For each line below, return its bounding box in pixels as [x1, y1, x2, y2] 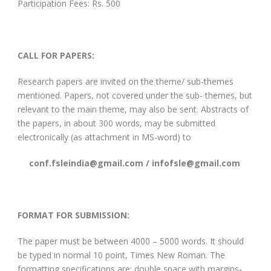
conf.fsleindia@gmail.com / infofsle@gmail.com [28, 157, 243, 169]
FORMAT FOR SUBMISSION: [18, 209, 129, 221]
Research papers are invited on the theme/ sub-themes [18, 75, 233, 87]
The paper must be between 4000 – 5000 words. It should [18, 235, 244, 247]
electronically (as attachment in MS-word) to [18, 131, 191, 143]
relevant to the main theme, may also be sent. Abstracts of [18, 103, 249, 115]
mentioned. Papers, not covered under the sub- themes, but [18, 89, 252, 101]
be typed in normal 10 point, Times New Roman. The [18, 249, 225, 261]
